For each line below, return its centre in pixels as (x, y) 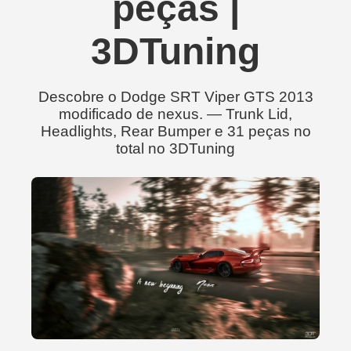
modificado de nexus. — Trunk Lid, (175, 114)
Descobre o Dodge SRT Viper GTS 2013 (175, 97)
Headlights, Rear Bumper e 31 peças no (175, 131)
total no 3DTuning (175, 148)
